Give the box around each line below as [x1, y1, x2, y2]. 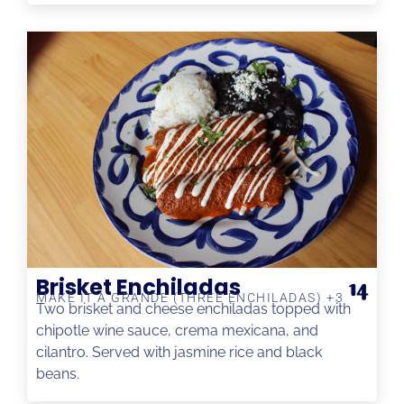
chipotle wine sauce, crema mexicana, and [36, 322, 318, 340]
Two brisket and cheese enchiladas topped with [36, 300, 351, 318]
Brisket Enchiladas [36, 272, 241, 303]
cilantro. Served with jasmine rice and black [36, 344, 322, 362]
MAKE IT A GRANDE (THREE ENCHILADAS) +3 [36, 290, 344, 306]
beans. [36, 365, 79, 383]
